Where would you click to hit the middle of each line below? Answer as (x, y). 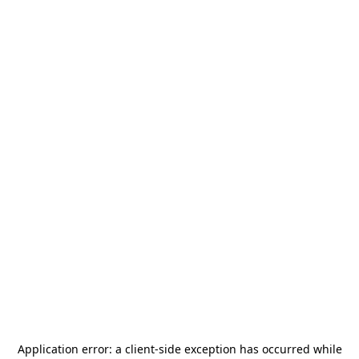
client (139, 349)
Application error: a (71, 349)
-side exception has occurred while (248, 349)
